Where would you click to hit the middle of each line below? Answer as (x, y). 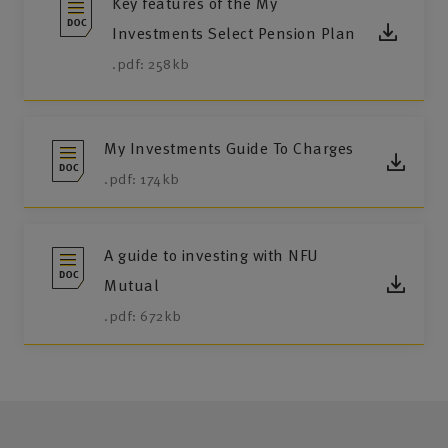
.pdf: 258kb (151, 64)
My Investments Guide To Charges (229, 148)
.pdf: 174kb (142, 179)
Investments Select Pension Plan (234, 33)
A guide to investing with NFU (211, 255)
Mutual (131, 285)
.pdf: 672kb (143, 316)
